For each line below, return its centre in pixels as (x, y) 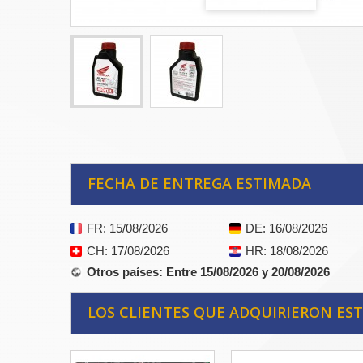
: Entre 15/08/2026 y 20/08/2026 (244, 272)
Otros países (123, 272)
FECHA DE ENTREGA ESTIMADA (199, 184)
